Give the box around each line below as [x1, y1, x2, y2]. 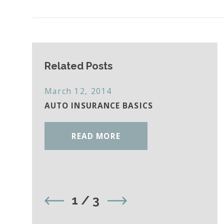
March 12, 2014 [44, 85, 112, 97]
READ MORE [71, 130, 120, 141]
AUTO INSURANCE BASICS [44, 100, 153, 111]
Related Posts [44, 59, 112, 72]
